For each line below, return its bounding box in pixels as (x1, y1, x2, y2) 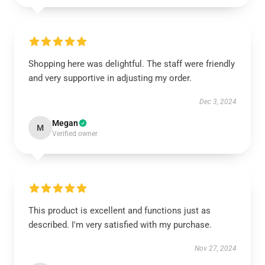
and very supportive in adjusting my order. (28, 73, 192, 83)
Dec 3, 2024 (199, 98, 237, 106)
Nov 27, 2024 (195, 244, 237, 253)
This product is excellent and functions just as (28, 205, 211, 216)
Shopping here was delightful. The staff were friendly (28, 59, 235, 69)
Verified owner (52, 130, 98, 138)
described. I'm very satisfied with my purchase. (28, 219, 212, 230)
